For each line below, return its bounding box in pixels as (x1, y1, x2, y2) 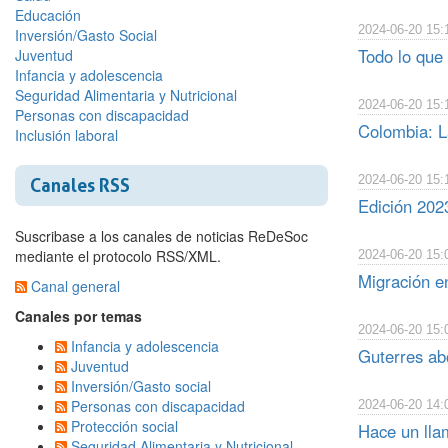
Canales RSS (30, 174, 130, 196)
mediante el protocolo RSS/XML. (15, 246, 221, 266)
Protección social (71, 416, 178, 436)
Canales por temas (15, 306, 142, 326)
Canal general (31, 276, 120, 296)
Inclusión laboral (15, 125, 118, 145)
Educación (15, 5, 81, 25)
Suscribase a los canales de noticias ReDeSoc (15, 226, 308, 246)
